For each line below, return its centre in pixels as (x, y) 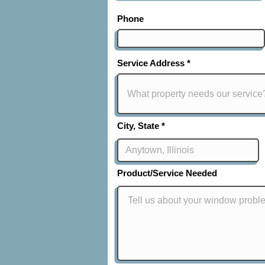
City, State (138, 126)
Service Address (151, 63)
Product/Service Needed (167, 173)
